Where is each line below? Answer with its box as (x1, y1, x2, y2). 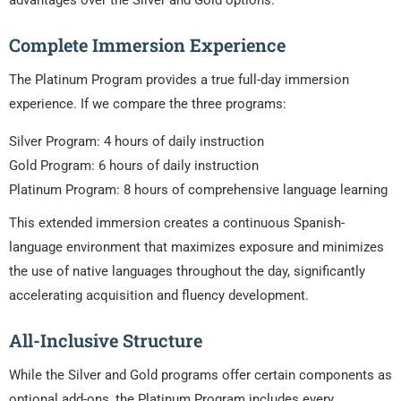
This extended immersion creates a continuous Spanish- (9, 215, 345, 232)
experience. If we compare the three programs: (9, 96, 286, 113)
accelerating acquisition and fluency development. (9, 287, 309, 304)
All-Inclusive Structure (9, 328, 202, 353)
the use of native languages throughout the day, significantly (9, 263, 365, 280)
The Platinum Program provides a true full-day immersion (9, 72, 349, 89)
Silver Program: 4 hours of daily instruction (9, 133, 264, 150)
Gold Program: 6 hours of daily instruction (9, 158, 259, 175)
